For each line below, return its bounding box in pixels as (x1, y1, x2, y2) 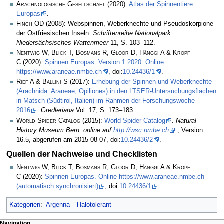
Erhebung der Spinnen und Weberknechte (92, 78, 212, 86)
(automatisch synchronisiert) (16, 182, 98, 190)
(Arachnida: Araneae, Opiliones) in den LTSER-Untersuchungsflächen (16, 88, 216, 95)
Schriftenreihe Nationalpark (93, 29, 171, 37)
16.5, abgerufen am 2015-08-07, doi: (16, 136, 121, 143)
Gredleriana (41, 107, 74, 114)
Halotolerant (76, 201, 111, 209)
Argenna (45, 201, 70, 209)
